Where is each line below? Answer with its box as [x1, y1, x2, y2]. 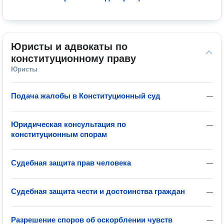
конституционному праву [11, 53, 136, 64]
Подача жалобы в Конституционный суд [11, 91, 160, 100]
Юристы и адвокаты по [11, 41, 127, 52]
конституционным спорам [11, 130, 107, 138]
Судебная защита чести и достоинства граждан [11, 187, 185, 195]
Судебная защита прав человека [11, 158, 131, 167]
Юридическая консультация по [11, 120, 126, 128]
